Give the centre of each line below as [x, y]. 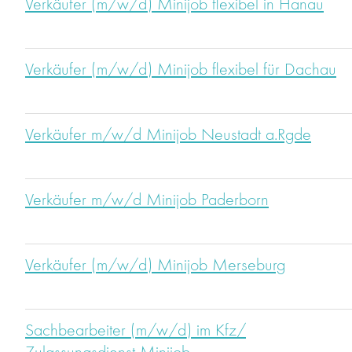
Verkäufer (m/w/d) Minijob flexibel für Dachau [181, 70]
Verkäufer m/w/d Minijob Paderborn [147, 201]
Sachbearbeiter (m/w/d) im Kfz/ [136, 331]
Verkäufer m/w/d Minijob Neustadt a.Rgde [168, 136]
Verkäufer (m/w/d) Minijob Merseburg [155, 266]
